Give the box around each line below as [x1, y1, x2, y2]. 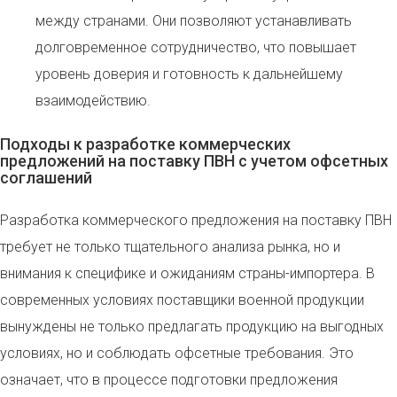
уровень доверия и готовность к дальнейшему [35, 65, 343, 82]
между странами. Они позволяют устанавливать [35, 12, 352, 29]
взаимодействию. [35, 91, 151, 109]
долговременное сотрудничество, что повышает [35, 38, 356, 56]
